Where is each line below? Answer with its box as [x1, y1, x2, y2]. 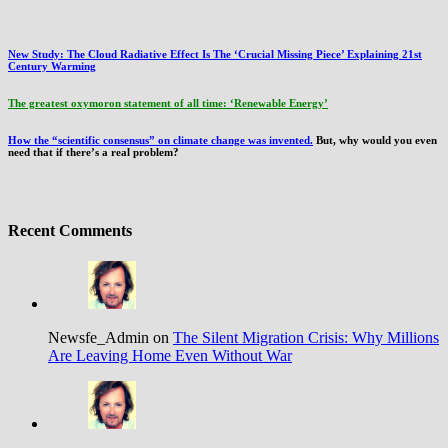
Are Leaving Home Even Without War [48, 347, 292, 365]
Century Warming [8, 60, 96, 72]
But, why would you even [313, 133, 437, 146]
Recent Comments [8, 222, 132, 240]
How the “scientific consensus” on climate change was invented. [8, 133, 313, 146]
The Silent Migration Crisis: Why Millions [173, 329, 439, 347]
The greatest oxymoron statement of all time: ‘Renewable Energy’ [8, 96, 328, 109]
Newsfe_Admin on [48, 329, 173, 347]
